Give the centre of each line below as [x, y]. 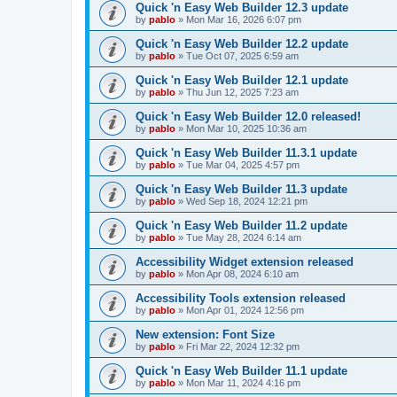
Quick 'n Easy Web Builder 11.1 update [241, 370]
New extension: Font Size [205, 334]
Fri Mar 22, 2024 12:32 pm [243, 346]
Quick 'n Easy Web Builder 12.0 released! [248, 116]
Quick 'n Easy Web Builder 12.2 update [242, 43]
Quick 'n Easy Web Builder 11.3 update [241, 189]
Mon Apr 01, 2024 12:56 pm [245, 310]
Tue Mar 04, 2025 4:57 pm [243, 164]
